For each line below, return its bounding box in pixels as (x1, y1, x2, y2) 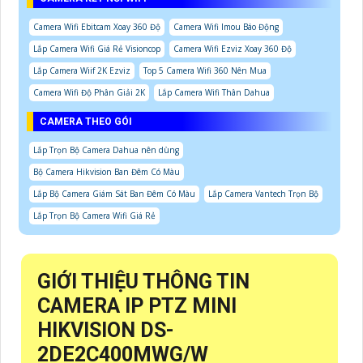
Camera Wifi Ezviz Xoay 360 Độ (173, 42, 292, 54)
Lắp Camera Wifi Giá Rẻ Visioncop (33, 42, 160, 54)
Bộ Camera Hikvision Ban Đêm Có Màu (33, 165, 180, 177)
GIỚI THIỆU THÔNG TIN (37, 269, 250, 293)
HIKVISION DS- (37, 318, 174, 342)
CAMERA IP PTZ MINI (37, 293, 237, 318)
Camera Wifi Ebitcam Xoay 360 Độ (33, 20, 160, 32)
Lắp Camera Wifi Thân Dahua (158, 86, 270, 98)
